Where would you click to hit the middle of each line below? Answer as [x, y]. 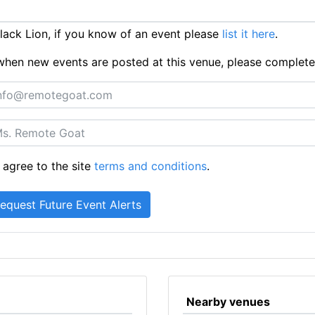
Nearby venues [228, 302]
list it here [248, 34]
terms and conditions [151, 166]
